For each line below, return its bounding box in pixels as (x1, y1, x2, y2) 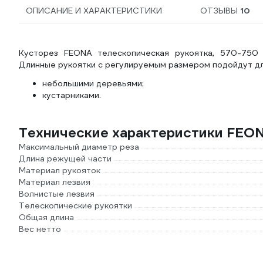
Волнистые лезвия (19, 188, 95, 199)
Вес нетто (19, 224, 61, 234)
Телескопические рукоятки (19, 200, 132, 211)
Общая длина (19, 212, 74, 222)
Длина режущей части (19, 153, 112, 164)
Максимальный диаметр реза (19, 141, 139, 152)
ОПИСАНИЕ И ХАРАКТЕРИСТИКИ (26, 5, 162, 16)
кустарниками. (42, 90, 101, 100)
